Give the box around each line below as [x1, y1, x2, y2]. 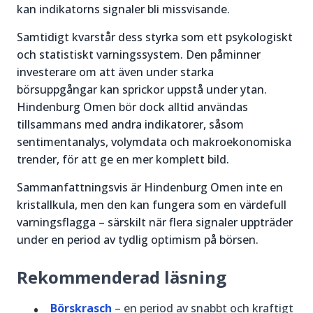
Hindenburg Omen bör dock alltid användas [17, 99, 248, 115]
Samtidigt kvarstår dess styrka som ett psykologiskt [17, 29, 293, 45]
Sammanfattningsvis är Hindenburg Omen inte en [17, 180, 283, 195]
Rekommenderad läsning [17, 265, 226, 289]
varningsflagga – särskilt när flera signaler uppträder [17, 214, 293, 230]
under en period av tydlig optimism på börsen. [17, 232, 259, 247]
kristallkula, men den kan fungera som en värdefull [17, 197, 286, 212]
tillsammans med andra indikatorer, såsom [17, 117, 244, 132]
